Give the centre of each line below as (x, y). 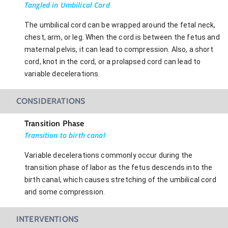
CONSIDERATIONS (51, 101)
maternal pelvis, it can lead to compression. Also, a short (119, 49)
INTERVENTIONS (47, 219)
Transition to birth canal (65, 135)
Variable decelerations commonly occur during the (109, 155)
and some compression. (65, 192)
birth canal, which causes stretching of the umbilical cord (120, 179)
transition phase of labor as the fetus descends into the (119, 167)
